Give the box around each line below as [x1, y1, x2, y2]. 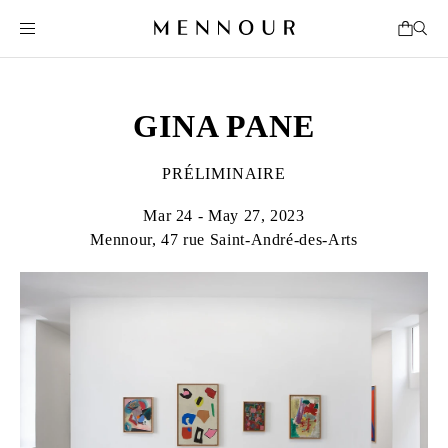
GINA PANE [133, 108, 315, 144]
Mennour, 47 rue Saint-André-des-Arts [90, 231, 358, 248]
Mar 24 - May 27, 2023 [143, 207, 305, 224]
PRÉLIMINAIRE [162, 165, 286, 182]
